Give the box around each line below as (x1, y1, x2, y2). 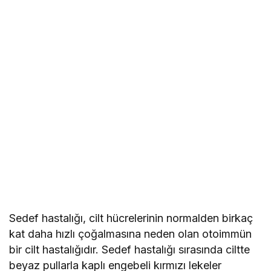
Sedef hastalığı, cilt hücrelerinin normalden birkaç (9, 211, 253, 224)
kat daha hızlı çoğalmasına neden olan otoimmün (9, 227, 252, 240)
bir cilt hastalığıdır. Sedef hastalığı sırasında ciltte (9, 243, 250, 256)
